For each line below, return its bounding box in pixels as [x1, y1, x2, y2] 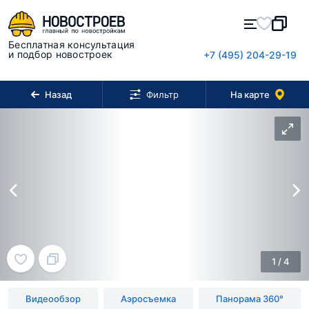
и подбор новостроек [8, 48, 113, 60]
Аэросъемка [121, 292, 176, 304]
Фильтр [146, 89, 179, 100]
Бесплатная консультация [8, 39, 135, 50]
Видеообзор [26, 292, 81, 304]
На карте [230, 88, 270, 100]
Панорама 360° [216, 292, 283, 304]
